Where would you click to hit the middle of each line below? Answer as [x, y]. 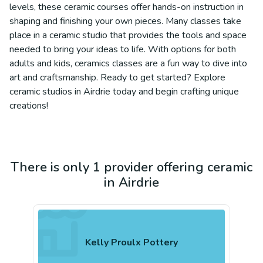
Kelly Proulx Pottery [131, 242]
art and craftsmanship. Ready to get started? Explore [117, 77]
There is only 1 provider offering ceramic [131, 167]
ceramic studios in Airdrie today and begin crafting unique [124, 92]
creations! [29, 106]
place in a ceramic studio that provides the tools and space [128, 35]
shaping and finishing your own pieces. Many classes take [125, 21]
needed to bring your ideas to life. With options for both [123, 49]
